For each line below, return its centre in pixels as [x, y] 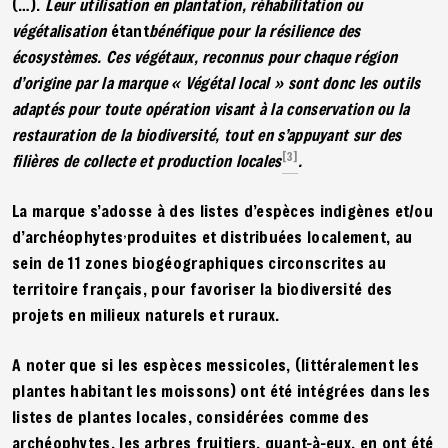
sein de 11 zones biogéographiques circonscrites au [199, 262]
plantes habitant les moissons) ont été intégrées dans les [221, 390]
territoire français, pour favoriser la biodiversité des [202, 288]
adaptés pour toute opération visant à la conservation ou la [211, 108]
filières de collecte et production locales [147, 160]
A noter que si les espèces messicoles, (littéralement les [216, 364]
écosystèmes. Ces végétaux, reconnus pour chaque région [205, 56]
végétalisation [61, 30]
